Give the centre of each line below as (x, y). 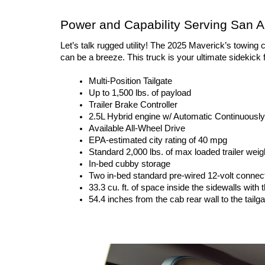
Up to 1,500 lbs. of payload (140, 93)
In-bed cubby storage (130, 164)
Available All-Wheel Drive (137, 129)
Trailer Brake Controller (133, 105)
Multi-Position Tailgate (130, 81)
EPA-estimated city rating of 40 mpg (158, 140)
